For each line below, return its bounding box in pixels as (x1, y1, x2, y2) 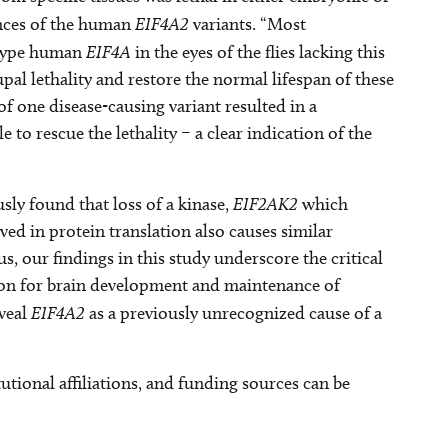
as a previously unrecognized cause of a (89, 302, 382, 324)
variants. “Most (193, 13, 306, 35)
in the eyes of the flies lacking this (131, 41, 385, 63)
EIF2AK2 (233, 193, 302, 214)
